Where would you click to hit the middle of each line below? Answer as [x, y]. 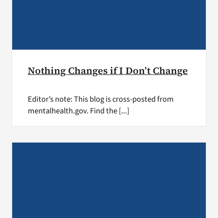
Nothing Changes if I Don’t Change [108, 71]
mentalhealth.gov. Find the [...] [78, 111]
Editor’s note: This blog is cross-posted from [100, 99]
